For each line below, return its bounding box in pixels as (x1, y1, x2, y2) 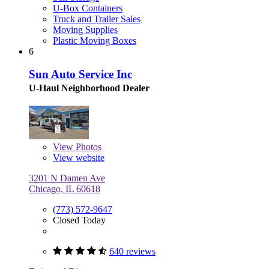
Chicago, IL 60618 (29, 184, 100, 195)
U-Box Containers (53, 2, 122, 13)
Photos (73, 142, 101, 153)
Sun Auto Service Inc (29, 68, 132, 81)
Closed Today (53, 215, 106, 226)
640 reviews (109, 246, 156, 257)
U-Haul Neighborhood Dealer (29, 83, 150, 94)
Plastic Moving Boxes (53, 35, 136, 46)
